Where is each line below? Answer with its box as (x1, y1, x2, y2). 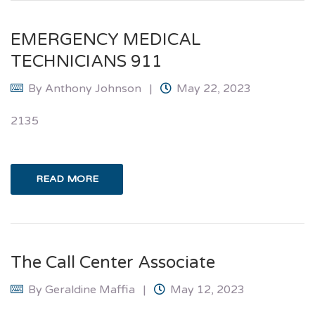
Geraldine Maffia (45, 282, 135, 297)
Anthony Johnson (45, 82, 141, 96)
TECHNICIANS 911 (11, 51, 162, 72)
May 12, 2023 (170, 282, 245, 297)
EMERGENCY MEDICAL (11, 30, 201, 51)
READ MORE (35, 172, 98, 185)
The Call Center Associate (11, 252, 215, 273)
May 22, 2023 (176, 82, 251, 96)
